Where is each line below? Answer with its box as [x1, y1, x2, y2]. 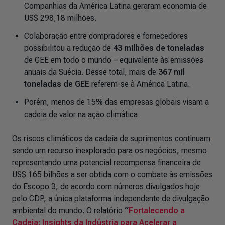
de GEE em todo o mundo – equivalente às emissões [24, 55, 203, 65]
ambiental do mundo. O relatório [12, 206, 125, 215]
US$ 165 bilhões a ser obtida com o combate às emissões [12, 170, 212, 179]
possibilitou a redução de [24, 43, 113, 53]
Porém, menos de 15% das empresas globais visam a [24, 97, 209, 107]
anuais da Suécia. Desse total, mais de [24, 67, 158, 77]
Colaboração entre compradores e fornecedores [24, 31, 188, 41]
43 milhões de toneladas [113, 43, 204, 53]
